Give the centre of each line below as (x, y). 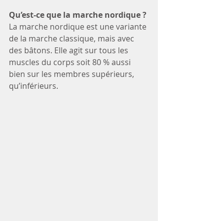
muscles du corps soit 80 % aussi (71, 62)
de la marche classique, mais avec (73, 39)
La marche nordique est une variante (79, 27)
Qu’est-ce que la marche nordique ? (78, 15)
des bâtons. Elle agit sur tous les (70, 51)
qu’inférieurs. (34, 86)
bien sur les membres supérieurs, (73, 74)
